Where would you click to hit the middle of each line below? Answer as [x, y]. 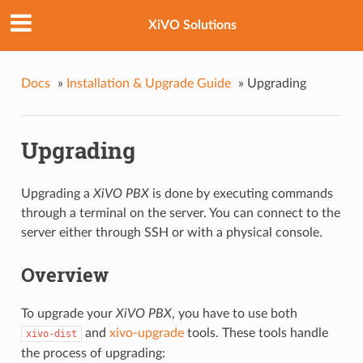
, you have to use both [234, 313]
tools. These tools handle [256, 333]
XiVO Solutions [192, 26]
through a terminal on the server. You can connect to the [180, 214]
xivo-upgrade [146, 333]
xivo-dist [51, 333]
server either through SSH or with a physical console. [171, 233]
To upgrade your [68, 313]
